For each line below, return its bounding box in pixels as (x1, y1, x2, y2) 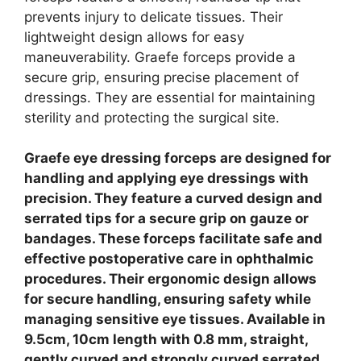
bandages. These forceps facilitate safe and (24, 230, 322, 247)
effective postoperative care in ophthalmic (24, 251, 313, 268)
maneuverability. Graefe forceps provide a (24, 48, 296, 65)
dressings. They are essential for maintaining (24, 89, 315, 106)
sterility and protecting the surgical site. (24, 109, 280, 126)
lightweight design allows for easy (24, 28, 244, 45)
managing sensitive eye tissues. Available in (24, 311, 326, 328)
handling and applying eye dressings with (24, 170, 309, 187)
